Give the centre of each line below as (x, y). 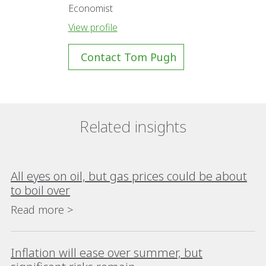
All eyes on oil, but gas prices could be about (129, 176)
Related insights (133, 126)
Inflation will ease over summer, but (107, 253)
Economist (90, 8)
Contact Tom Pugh (128, 57)
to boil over (40, 190)
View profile (93, 27)
